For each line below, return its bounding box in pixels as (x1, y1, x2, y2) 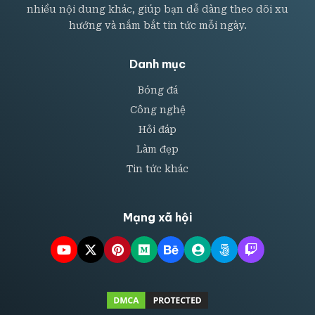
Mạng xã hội (123, 210, 192, 224)
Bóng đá (137, 84, 178, 96)
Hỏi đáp (139, 123, 176, 135)
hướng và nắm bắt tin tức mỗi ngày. (68, 19, 247, 31)
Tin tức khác (127, 162, 188, 174)
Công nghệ (129, 103, 186, 115)
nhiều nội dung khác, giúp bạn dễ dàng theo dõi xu (27, 3, 288, 15)
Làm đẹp (136, 143, 179, 155)
